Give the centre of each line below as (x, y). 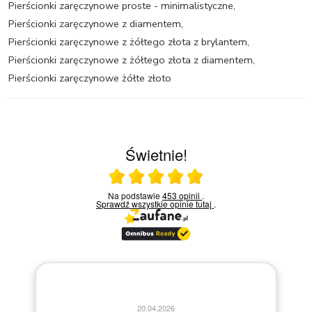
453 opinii (182, 195)
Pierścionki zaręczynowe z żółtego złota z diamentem (131, 60)
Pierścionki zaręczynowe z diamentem (95, 23)
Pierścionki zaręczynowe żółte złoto (90, 78)
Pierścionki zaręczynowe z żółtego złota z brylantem (128, 41)
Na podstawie (138, 195)
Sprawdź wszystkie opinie (149, 203)
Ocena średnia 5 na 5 (210, 180)
